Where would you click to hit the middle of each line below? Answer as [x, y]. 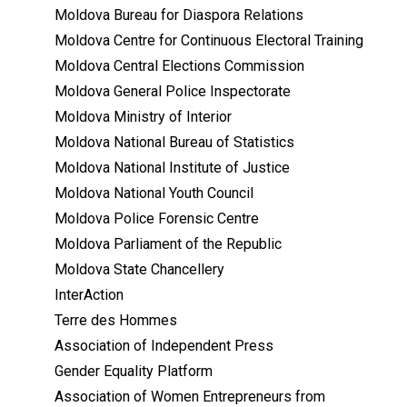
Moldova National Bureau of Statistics [174, 143]
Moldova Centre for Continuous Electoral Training [209, 41]
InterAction [89, 295]
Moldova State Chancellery [139, 270]
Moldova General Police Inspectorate [173, 92]
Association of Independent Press [164, 346]
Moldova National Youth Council [154, 194]
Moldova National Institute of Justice [172, 168]
